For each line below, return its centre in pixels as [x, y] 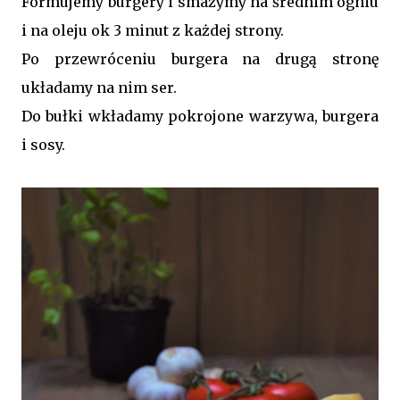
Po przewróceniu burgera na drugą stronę [200, 58]
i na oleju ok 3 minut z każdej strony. [153, 30]
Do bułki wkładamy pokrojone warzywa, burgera [200, 116]
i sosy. [43, 144]
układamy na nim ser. [99, 87]
